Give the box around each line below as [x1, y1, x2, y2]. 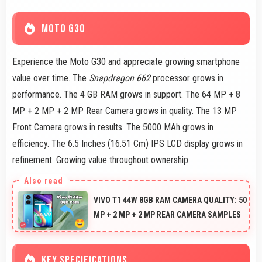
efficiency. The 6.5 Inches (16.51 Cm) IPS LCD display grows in [12, 137, 243, 149]
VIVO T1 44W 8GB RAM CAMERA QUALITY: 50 [94, 195, 247, 205]
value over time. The [12, 72, 89, 84]
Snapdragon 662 [89, 72, 150, 84]
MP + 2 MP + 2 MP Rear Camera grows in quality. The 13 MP [12, 105, 237, 116]
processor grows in [150, 72, 223, 84]
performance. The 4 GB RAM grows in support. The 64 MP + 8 [12, 88, 240, 100]
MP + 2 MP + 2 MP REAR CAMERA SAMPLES [94, 209, 241, 219]
